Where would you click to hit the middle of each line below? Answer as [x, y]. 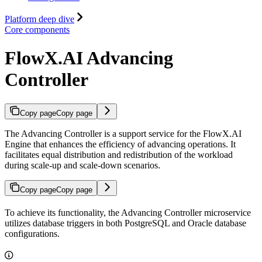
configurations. [32, 233]
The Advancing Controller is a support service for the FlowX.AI [123, 133]
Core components [37, 29]
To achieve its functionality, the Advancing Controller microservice [128, 212]
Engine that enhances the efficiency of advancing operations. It [120, 144]
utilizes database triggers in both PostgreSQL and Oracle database [125, 223]
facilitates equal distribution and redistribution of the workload [119, 154]
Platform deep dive [39, 19]
